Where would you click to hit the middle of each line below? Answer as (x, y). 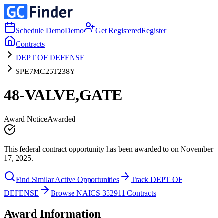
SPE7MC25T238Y (45, 71)
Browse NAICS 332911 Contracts (103, 193)
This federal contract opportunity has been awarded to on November (109, 149)
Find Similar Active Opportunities (67, 179)
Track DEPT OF (157, 179)
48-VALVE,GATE (63, 95)
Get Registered (118, 30)
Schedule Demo (40, 30)
